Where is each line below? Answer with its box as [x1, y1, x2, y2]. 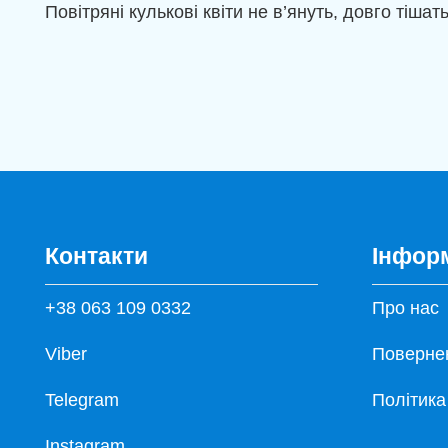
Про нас [372, 297, 439, 318]
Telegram [45, 389, 119, 410]
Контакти [45, 242, 148, 269]
